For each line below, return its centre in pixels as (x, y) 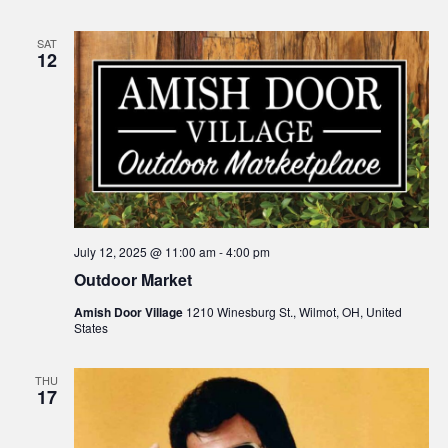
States (90, 327)
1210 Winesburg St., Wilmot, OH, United (293, 311)
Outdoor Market (132, 279)
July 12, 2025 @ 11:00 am (144, 251)
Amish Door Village (129, 311)
